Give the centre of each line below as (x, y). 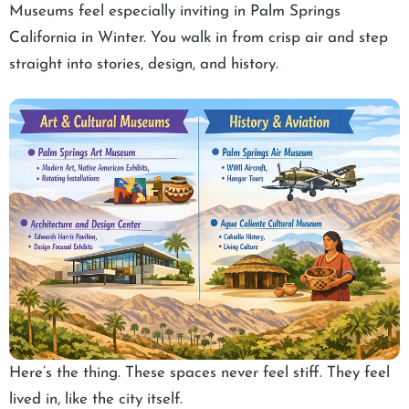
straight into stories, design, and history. (144, 65)
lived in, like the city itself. (96, 399)
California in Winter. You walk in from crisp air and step (199, 38)
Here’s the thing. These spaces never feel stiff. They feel (199, 372)
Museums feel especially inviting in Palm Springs (175, 12)
